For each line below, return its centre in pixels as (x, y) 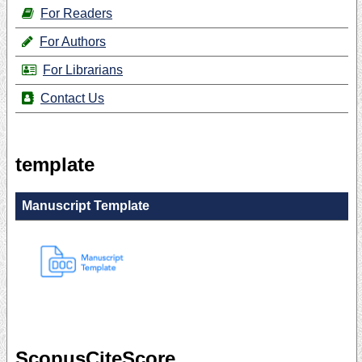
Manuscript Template (86, 206)
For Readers (76, 14)
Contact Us (72, 99)
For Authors (73, 42)
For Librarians (83, 70)
